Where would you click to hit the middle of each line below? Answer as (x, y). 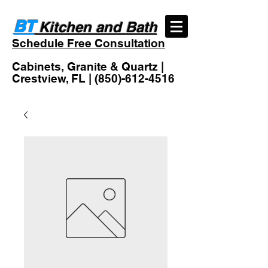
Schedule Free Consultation (89, 43)
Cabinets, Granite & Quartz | (88, 66)
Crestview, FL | (53, 78)
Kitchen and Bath (96, 27)
